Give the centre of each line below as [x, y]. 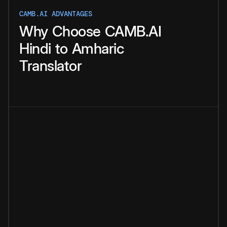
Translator [50, 66]
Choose [76, 31]
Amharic [98, 49]
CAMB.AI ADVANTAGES [56, 14]
